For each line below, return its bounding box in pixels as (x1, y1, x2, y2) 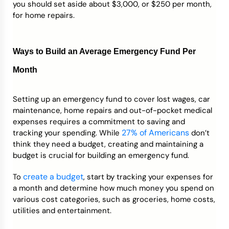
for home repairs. (13, 10, 75, 20)
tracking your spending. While (13, 128, 122, 138)
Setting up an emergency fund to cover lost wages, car (13, 94, 210, 104)
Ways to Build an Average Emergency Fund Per (13, 47, 196, 56)
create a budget (23, 171, 83, 182)
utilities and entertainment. (13, 205, 111, 216)
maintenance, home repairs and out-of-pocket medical (13, 105, 212, 116)
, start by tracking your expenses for (83, 172, 213, 182)
